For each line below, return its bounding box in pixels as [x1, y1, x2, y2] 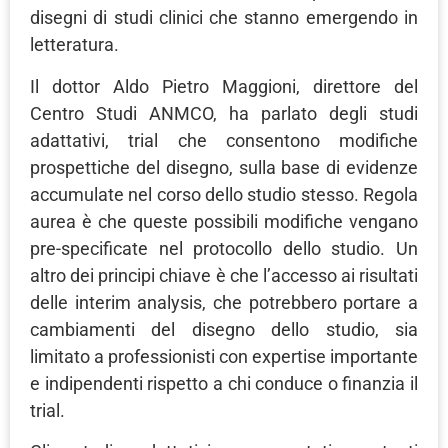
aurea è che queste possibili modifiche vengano [30, 210, 418, 232]
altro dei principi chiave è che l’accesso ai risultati [30, 264, 418, 286]
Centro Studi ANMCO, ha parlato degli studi [30, 102, 418, 124]
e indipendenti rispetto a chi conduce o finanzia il [30, 372, 418, 394]
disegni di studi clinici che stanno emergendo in [30, 7, 418, 29]
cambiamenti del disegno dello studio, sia [30, 318, 418, 340]
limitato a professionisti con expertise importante [30, 345, 418, 367]
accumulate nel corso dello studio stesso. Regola [30, 183, 418, 205]
